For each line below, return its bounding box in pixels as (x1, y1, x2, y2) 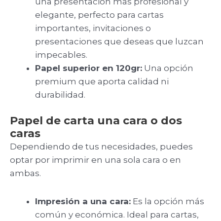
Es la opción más (131, 196, 204, 206)
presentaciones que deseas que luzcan (35, 37, 204, 47)
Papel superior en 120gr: (35, 63, 142, 74)
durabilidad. (35, 90, 85, 100)
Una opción (142, 63, 193, 74)
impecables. (35, 50, 87, 60)
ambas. (10, 168, 41, 178)
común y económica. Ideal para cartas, (35, 209, 199, 220)
